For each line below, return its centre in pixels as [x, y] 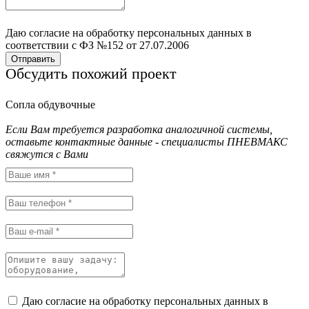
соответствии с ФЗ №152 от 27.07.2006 [97, 46]
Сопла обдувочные [50, 105]
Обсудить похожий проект [91, 74]
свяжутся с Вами [47, 154]
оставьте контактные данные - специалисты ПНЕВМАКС [147, 142]
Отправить [33, 59]
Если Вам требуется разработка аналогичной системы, [139, 130]
